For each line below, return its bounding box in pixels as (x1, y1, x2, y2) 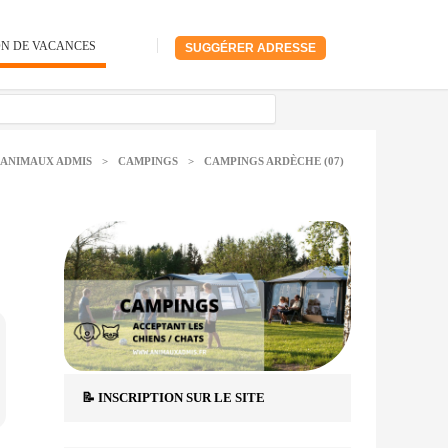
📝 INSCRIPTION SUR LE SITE (81, 390, 265, 406)
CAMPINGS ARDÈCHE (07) (204, 155, 344, 167)
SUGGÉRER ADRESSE (185, 41, 316, 55)
